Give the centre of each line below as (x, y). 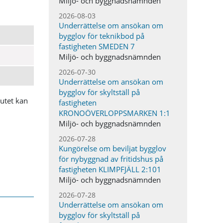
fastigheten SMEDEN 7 (97, 46)
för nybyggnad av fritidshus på (111, 159)
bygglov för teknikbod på (102, 36)
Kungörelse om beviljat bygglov (113, 148)
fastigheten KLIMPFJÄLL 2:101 (110, 169)
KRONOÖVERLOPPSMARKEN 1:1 (115, 113)
